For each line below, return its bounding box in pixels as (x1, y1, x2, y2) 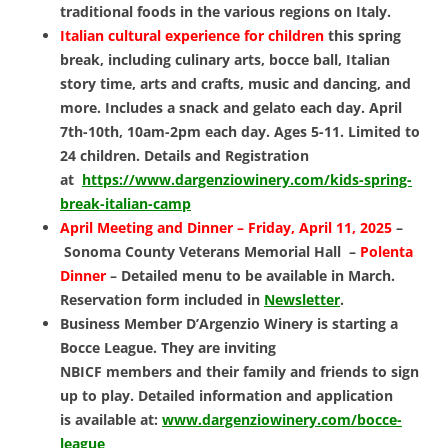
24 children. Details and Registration (60, 146, 309, 166)
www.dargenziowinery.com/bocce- (162, 410, 402, 430)
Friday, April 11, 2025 (248, 218, 396, 238)
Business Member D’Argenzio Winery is (60, 314, 332, 334)
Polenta (360, 242, 413, 262)
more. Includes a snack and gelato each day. (60, 98, 369, 118)
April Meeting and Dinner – (60, 218, 248, 238)
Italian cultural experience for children (60, 26, 324, 46)
